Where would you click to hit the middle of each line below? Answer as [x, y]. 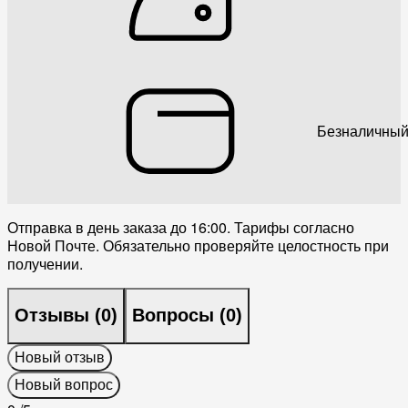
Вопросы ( [179, 316]
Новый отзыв [60, 357]
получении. [45, 263]
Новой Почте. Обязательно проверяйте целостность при [198, 245]
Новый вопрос [64, 384]
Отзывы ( [58, 316]
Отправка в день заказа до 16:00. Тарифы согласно [181, 227]
